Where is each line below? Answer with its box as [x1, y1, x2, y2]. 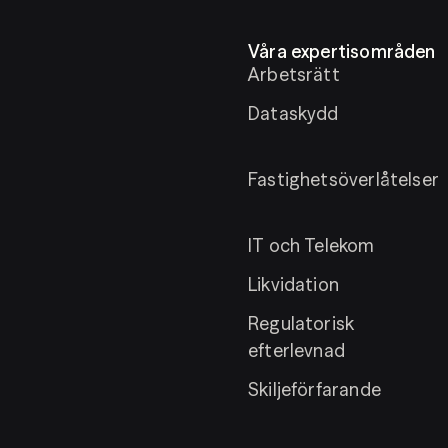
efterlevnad [248, 339, 345, 362]
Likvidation [248, 273, 339, 296]
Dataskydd [248, 102, 339, 125]
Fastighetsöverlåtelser [248, 168, 439, 191]
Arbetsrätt [248, 63, 340, 86]
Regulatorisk [248, 312, 355, 335]
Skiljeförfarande [248, 378, 381, 401]
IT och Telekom [248, 234, 375, 257]
